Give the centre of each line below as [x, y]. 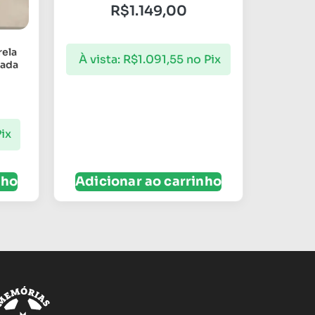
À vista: [99, 59]
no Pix [204, 59]
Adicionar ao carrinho [148, 182]
